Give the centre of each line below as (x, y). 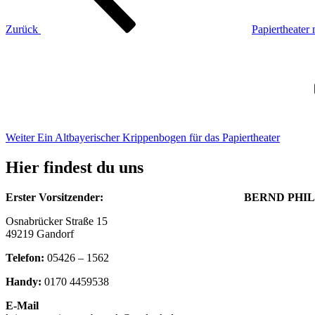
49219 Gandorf (40, 234)
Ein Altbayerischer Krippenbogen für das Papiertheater (159, 138)
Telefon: (25, 258)
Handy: (24, 282)
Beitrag (21, 54)
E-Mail (22, 306)
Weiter (20, 138)
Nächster (25, 41)
